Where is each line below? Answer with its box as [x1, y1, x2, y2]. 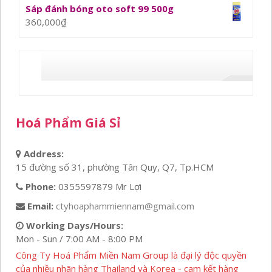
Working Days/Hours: [26, 219, 123, 231]
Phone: [25, 180, 56, 192]
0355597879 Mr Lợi [58, 180, 141, 192]
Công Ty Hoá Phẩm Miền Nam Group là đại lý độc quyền [16, 249, 246, 261]
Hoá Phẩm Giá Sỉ [16, 114, 120, 131]
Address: [24, 148, 64, 160]
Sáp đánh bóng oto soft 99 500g [25, 2, 174, 15]
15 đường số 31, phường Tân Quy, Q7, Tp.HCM [16, 161, 214, 173]
